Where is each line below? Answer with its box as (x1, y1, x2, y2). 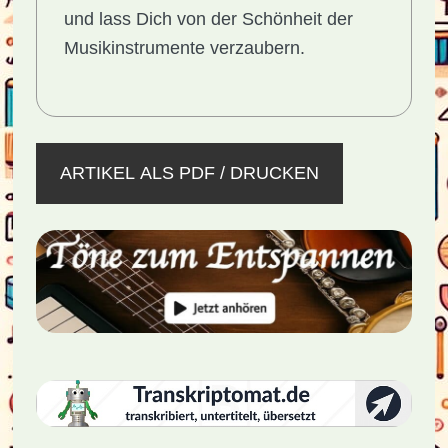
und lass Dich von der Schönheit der (63, 9, 353, 29)
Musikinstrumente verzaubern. (63, 38, 305, 58)
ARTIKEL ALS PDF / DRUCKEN (59, 163, 319, 183)
